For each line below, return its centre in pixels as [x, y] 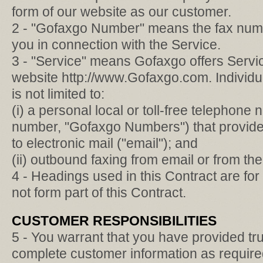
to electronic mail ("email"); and [105, 143]
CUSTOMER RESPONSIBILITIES [114, 221]
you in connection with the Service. [116, 45]
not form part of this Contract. [99, 193]
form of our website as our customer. [122, 12]
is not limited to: [58, 94]
